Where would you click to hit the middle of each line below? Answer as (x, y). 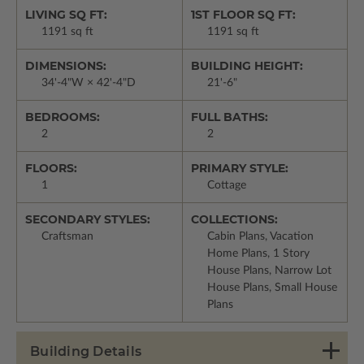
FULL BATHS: (229, 117)
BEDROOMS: (63, 117)
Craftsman (67, 236)
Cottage (226, 185)
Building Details (86, 351)
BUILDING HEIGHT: (247, 65)
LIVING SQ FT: (66, 14)
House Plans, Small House (272, 287)
